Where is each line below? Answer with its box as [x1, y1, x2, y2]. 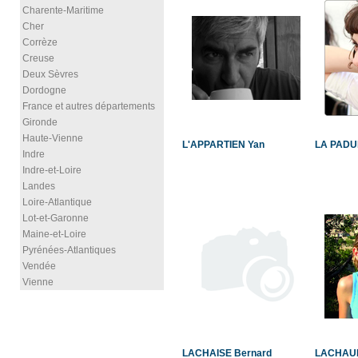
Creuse [22, 53, 54, 64]
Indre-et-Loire [22, 165, 82, 176]
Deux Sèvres [22, 69, 78, 80]
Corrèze [22, 37, 58, 48]
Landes [22, 181, 55, 192]
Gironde [22, 117, 58, 128]
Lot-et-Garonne [22, 213, 89, 224]
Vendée [22, 261, 56, 272]
